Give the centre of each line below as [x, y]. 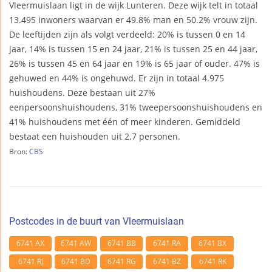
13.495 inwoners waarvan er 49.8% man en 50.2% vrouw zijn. [133, 19]
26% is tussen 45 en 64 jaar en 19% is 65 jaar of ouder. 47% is [134, 63]
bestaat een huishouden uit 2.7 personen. [95, 136]
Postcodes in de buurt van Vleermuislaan [97, 221]
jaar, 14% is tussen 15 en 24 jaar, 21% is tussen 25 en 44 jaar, [133, 49]
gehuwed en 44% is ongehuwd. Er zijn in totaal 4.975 [117, 78]
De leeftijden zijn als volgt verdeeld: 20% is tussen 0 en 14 [127, 34]
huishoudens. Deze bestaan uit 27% [82, 92]
